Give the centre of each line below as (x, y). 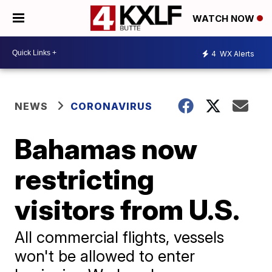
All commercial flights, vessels (120, 237)
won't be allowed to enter (105, 256)
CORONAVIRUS (112, 106)
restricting (85, 179)
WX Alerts (236, 53)
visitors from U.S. (127, 209)
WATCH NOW (225, 19)
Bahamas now (106, 149)
